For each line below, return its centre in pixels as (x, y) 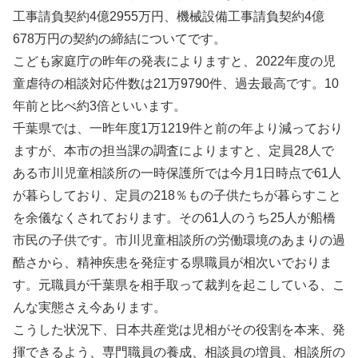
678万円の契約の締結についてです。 (119, 38)
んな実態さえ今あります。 (89, 307)
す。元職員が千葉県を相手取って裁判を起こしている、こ (179, 284)
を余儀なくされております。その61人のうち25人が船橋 (174, 217)
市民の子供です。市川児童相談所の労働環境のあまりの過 (179, 240)
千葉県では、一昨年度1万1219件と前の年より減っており (178, 128)
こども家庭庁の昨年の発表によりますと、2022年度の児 (174, 61)
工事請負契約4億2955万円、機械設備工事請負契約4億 (169, 16)
